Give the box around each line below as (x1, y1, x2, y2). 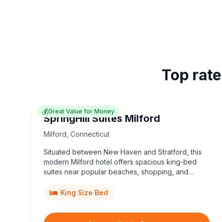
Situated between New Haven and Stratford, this (44, 147, 202, 156)
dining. (44, 177, 65, 186)
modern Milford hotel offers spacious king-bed (44, 157, 197, 166)
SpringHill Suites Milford (44, 112, 160, 124)
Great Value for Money (48, 107, 114, 115)
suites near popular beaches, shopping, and (44, 167, 188, 176)
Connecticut (70, 129, 110, 138)
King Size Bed (60, 188, 108, 197)
